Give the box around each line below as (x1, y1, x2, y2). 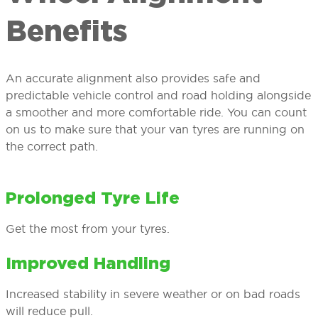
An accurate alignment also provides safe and (6, 71, 261, 86)
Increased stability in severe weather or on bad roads (6, 287, 300, 302)
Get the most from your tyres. (6, 221, 170, 236)
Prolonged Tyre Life (6, 191, 180, 207)
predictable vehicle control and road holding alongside (6, 88, 311, 103)
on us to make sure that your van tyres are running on (6, 122, 305, 137)
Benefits (6, 20, 128, 47)
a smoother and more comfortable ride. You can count (6, 105, 307, 120)
